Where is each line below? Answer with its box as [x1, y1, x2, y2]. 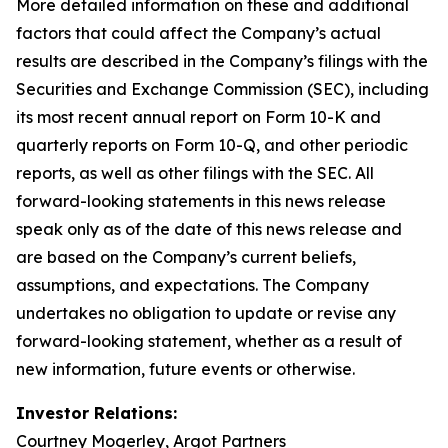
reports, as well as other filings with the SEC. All [16, 163, 374, 183]
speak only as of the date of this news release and [16, 219, 402, 239]
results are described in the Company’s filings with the [16, 51, 428, 71]
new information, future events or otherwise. [16, 359, 355, 379]
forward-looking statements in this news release [16, 191, 386, 211]
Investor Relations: [16, 403, 177, 423]
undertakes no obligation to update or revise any [16, 303, 396, 323]
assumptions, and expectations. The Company [16, 275, 369, 295]
